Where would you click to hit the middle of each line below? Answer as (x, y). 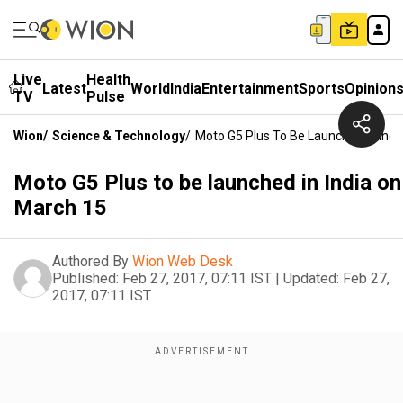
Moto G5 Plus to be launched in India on (207, 183)
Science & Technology (119, 136)
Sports (322, 88)
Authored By (90, 261)
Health (108, 80)
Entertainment (250, 88)
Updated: (311, 278)
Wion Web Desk (183, 261)
